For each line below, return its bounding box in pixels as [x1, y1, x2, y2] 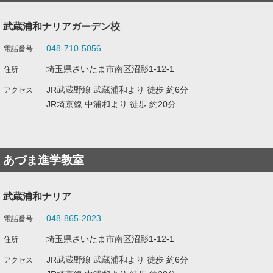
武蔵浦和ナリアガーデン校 [3, 21, 120, 32]
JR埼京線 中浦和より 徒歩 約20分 [46, 99, 176, 109]
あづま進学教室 [3, 154, 84, 166]
